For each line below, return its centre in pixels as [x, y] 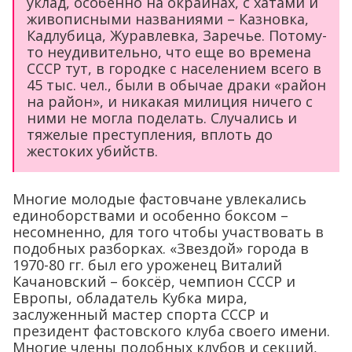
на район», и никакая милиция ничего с [170, 101]
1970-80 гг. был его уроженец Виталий [147, 264]
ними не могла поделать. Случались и [162, 117]
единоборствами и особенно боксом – [150, 215]
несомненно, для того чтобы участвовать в [168, 231]
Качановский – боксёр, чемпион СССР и [154, 281]
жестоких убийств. [92, 150]
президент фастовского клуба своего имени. [171, 330]
